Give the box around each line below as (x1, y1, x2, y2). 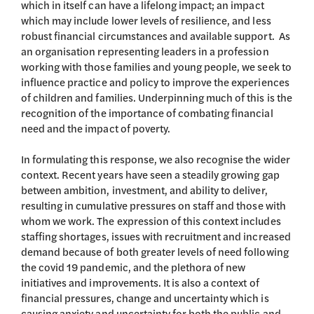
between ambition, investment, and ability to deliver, (21, 182, 268, 197)
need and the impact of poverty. (21, 120, 170, 135)
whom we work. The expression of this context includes (21, 213, 281, 228)
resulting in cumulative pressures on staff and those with (21, 198, 286, 212)
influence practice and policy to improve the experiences (21, 74, 289, 89)
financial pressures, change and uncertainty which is (21, 290, 269, 305)
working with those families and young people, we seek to (21, 58, 292, 74)
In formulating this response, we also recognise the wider (21, 151, 290, 166)
